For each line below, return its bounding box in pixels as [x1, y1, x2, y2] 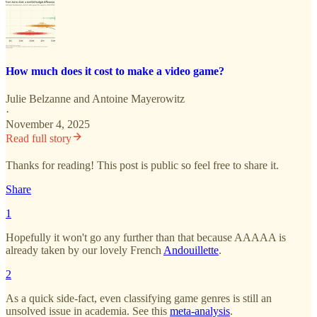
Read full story [6, 132, 71, 144]
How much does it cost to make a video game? [6, 64, 224, 77]
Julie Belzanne [6, 92, 71, 105]
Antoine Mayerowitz [92, 92, 185, 105]
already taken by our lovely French [6, 243, 163, 256]
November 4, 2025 [6, 117, 90, 130]
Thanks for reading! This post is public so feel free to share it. [6, 158, 279, 171]
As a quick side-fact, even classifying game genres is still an [6, 292, 272, 304]
